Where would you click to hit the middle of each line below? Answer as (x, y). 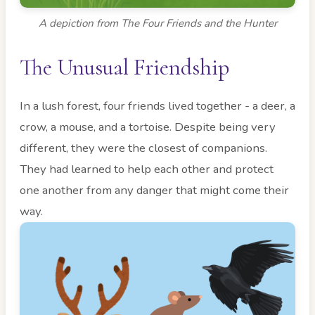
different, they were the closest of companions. (143, 148)
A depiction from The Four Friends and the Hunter (157, 23)
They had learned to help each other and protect (147, 169)
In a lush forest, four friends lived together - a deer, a (157, 105)
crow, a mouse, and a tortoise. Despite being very (148, 127)
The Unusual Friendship (124, 67)
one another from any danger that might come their (154, 190)
